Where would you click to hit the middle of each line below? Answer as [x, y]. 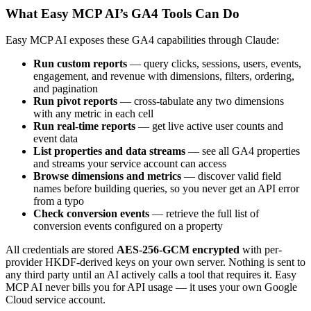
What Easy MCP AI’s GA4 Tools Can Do [123, 13]
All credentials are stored [61, 250]
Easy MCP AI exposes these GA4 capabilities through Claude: [142, 40]
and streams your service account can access [130, 164]
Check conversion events [91, 214]
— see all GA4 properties [243, 151]
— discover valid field [231, 176]
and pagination [66, 89]
